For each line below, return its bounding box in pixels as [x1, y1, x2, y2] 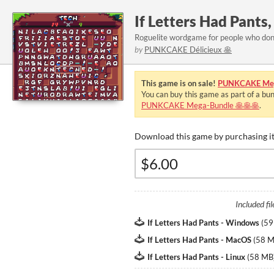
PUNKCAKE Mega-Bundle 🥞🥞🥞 [141, 100, 259, 110]
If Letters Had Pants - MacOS [147, 235, 251, 245]
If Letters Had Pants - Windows [147, 218, 259, 228]
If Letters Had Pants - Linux [147, 252, 245, 262]
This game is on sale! [141, 78, 218, 88]
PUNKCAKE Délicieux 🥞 [144, 45, 232, 54]
